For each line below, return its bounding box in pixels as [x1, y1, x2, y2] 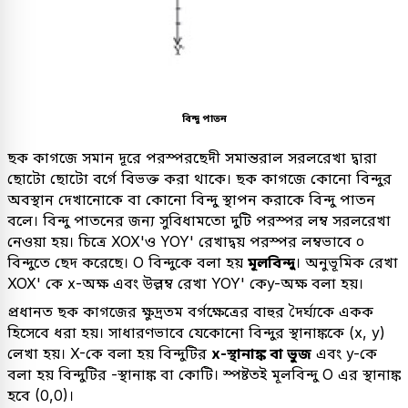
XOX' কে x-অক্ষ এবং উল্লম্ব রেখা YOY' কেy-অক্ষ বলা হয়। [7, 273, 363, 292]
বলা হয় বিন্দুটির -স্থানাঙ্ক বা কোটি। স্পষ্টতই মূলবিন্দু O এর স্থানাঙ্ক [7, 364, 401, 383]
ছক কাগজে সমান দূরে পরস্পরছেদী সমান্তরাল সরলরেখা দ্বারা [7, 148, 377, 167]
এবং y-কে [311, 343, 377, 362]
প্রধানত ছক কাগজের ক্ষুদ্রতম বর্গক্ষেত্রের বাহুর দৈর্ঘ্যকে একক [7, 301, 373, 321]
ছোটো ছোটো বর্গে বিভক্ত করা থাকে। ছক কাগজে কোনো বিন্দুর [7, 168, 392, 188]
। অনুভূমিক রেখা [295, 252, 398, 271]
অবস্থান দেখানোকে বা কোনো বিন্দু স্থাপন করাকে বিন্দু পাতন [7, 189, 375, 209]
